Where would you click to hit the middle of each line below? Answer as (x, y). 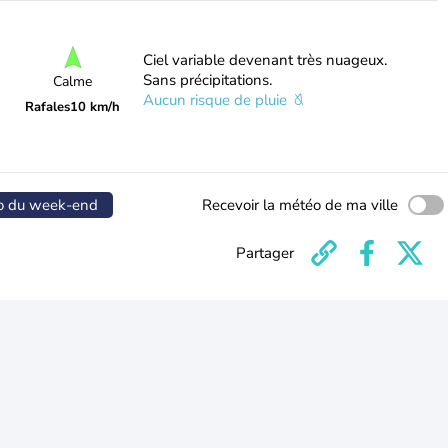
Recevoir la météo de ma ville (300, 205)
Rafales (48, 106)
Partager (265, 253)
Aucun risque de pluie (216, 100)
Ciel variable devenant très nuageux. (264, 60)
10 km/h (95, 106)
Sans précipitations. (207, 80)
